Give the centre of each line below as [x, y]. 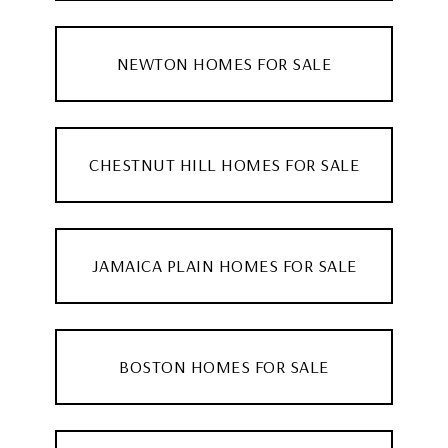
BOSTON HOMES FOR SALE [224, 366]
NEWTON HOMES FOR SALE [224, 63]
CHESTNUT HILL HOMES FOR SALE [224, 164]
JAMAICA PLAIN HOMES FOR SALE [224, 265]
